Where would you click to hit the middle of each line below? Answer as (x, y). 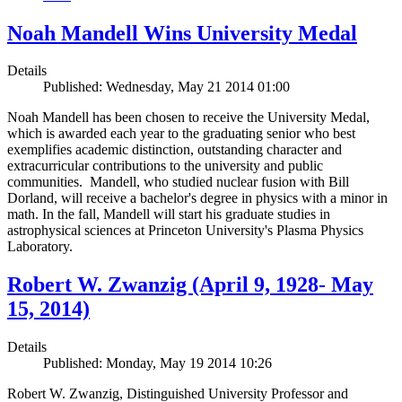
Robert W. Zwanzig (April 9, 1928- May (190, 285)
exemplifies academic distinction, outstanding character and (175, 150)
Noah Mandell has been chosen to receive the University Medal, (188, 118)
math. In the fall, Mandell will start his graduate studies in (169, 214)
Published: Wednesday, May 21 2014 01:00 (166, 87)
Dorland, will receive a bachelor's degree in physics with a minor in (197, 198)
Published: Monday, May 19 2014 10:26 (157, 363)
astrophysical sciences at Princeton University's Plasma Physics (185, 231)
